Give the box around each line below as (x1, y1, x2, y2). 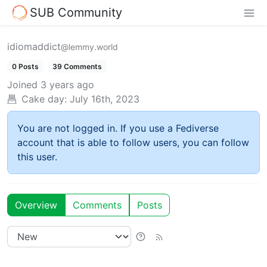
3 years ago (41, 78, 94, 91)
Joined (7, 78, 38, 91)
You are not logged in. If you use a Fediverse (17, 122, 219, 134)
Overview (15, 198, 57, 211)
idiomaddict (7, 40, 61, 52)
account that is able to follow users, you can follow (17, 136, 249, 148)
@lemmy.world (61, 41, 118, 52)
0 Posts (11, 61, 39, 71)
